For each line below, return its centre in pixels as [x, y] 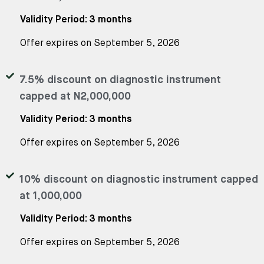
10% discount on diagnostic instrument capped [138, 179]
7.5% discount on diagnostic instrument [120, 80]
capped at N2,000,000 [75, 96]
